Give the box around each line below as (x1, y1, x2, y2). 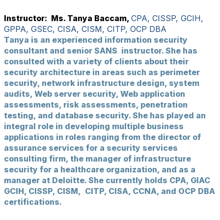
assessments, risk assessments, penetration (4, 100, 188, 110)
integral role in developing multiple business (4, 121, 184, 131)
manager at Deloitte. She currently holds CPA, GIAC (4, 175, 210, 185)
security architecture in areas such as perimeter (4, 67, 200, 77)
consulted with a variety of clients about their (4, 56, 189, 66)
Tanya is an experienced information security (4, 35, 188, 45)
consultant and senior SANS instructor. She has (4, 46, 197, 55)
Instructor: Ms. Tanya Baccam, (4, 13, 131, 23)
